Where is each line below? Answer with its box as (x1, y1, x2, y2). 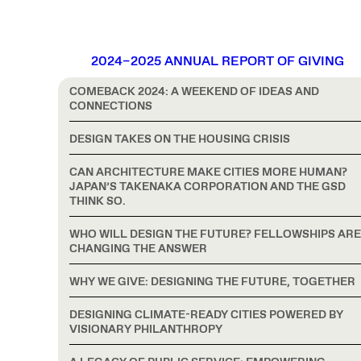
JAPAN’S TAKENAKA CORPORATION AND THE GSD (69, 180, 346, 194)
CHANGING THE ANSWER (69, 242, 207, 256)
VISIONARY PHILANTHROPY (69, 322, 222, 337)
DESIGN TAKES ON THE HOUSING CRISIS (69, 132, 290, 147)
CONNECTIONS (69, 99, 152, 114)
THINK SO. (69, 194, 128, 209)
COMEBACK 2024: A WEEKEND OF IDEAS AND (69, 85, 319, 99)
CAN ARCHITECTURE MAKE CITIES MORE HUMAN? (69, 165, 347, 180)
